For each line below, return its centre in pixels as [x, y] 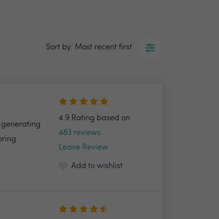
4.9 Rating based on [95, 118]
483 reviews [79, 133]
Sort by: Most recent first [89, 47]
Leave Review [83, 148]
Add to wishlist [97, 166]
